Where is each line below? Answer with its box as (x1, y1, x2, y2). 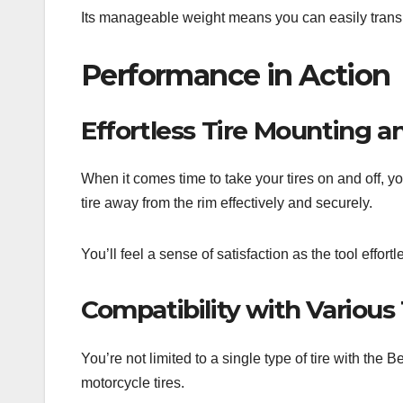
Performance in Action (81, 58, 390, 94)
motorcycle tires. (81, 374, 184, 390)
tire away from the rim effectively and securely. (81, 195, 372, 211)
